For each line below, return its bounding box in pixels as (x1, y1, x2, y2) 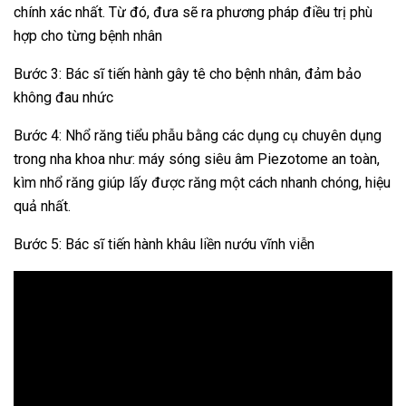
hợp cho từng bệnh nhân (14, 26, 162, 44)
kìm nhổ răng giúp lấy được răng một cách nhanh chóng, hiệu (14, 173, 391, 191)
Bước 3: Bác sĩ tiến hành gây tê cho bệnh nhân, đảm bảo (14, 64, 362, 82)
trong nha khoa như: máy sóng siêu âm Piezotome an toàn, (14, 150, 380, 168)
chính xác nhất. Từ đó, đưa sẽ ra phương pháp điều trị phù (14, 3, 372, 21)
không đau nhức (14, 88, 113, 106)
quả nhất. (14, 197, 71, 215)
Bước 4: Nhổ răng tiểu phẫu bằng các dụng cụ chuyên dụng (14, 126, 382, 144)
